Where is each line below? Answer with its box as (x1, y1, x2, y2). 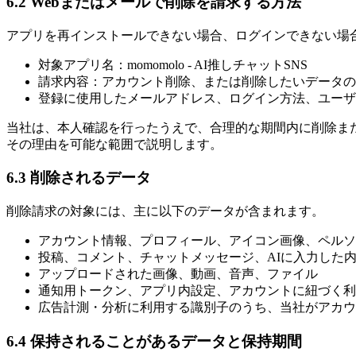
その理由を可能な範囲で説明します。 (6, 137, 222, 151)
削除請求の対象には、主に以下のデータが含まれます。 (6, 204, 324, 219)
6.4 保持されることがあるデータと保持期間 (6, 332, 302, 350)
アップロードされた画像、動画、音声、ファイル (38, 267, 318, 281)
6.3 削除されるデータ (6, 169, 151, 187)
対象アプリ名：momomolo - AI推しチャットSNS (38, 57, 308, 72)
